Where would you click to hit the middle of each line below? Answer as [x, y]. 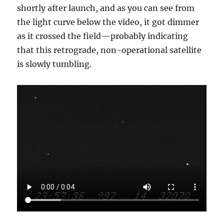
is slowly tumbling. [54, 64]
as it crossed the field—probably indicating [103, 36]
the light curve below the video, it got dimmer [108, 22]
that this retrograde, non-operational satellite [109, 50]
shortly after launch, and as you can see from [106, 8]
